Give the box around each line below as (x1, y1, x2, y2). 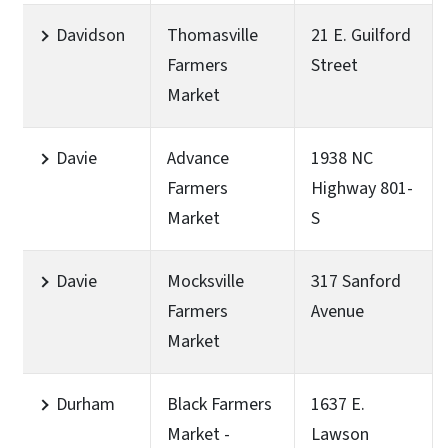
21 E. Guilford (311, 22, 411, 48)
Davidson (56, 22, 125, 48)
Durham (56, 391, 115, 417)
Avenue (311, 298, 364, 324)
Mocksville (167, 268, 244, 294)
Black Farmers (167, 391, 272, 417)
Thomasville (167, 22, 258, 48)
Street (311, 52, 358, 78)
